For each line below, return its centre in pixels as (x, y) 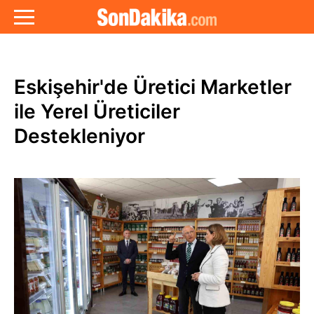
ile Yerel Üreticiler (97, 111)
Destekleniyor (80, 136)
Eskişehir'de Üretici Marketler (153, 87)
